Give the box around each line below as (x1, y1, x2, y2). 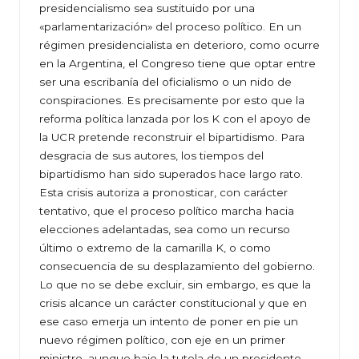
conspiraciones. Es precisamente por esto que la (39, 94, 305, 107)
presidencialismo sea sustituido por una (39, 2, 255, 15)
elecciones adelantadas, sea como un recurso (39, 223, 290, 236)
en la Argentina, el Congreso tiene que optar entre (39, 57, 316, 71)
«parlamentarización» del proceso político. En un (39, 20, 301, 34)
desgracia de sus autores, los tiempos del (39, 149, 264, 163)
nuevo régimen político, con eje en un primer (39, 333, 285, 347)
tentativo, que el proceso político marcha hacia (39, 204, 294, 218)
